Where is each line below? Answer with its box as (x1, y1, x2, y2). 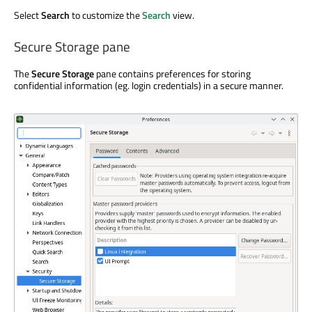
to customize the (70, 7, 142, 22)
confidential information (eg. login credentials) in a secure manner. (14, 78, 283, 93)
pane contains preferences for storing (94, 66, 251, 81)
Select (14, 7, 41, 22)
